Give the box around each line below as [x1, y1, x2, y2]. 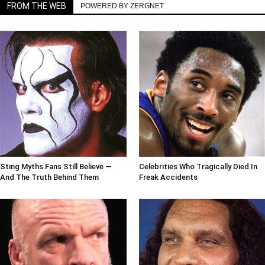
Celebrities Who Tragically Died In [138, 162, 257, 172]
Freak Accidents [138, 173, 198, 182]
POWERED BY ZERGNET [80, 1, 164, 10]
